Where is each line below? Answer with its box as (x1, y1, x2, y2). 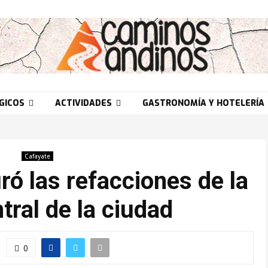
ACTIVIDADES (55, 98, 112, 109)
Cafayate (25, 152, 50, 160)
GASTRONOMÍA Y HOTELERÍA (142, 98, 264, 109)
